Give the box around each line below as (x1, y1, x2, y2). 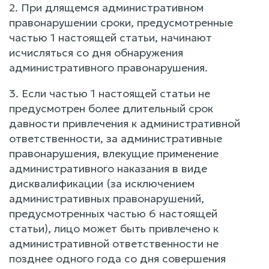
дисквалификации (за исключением (9, 177, 195, 190)
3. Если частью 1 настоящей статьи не (9, 86, 210, 100)
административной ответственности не (9, 237, 219, 250)
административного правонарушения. (9, 61, 208, 74)
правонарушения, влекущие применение (9, 147, 219, 160)
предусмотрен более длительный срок (9, 101, 213, 115)
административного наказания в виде (9, 162, 207, 175)
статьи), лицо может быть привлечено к (9, 222, 219, 235)
